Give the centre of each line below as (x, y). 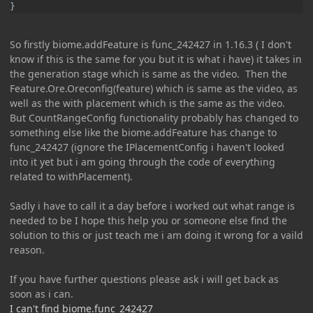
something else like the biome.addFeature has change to (143, 132)
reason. (27, 249)
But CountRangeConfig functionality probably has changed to (154, 117)
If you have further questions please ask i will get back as (144, 279)
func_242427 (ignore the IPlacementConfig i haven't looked (147, 147)
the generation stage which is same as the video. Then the (148, 73)
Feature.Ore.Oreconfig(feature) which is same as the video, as (154, 88)
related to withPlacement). (71, 176)
